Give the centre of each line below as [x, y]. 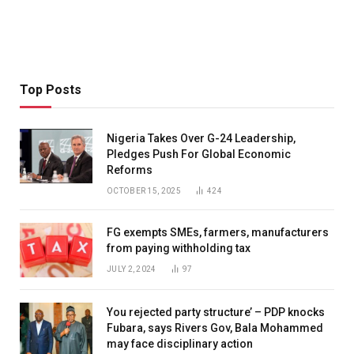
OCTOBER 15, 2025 [144, 190]
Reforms [130, 169]
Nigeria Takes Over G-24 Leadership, [201, 138]
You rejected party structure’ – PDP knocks [216, 312]
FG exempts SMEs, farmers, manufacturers [218, 232]
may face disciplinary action [180, 343]
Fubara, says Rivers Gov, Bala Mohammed [215, 328]
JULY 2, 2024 [132, 269]
